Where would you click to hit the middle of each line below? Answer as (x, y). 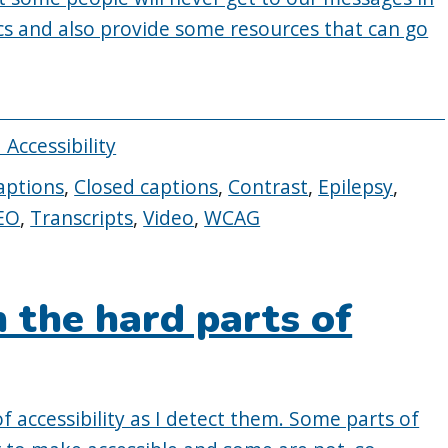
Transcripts (82, 218)
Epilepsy (356, 187)
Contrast (268, 187)
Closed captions (146, 187)
